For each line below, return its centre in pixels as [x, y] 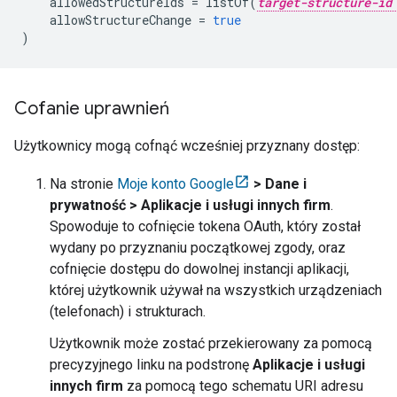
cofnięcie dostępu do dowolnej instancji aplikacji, [199, 269]
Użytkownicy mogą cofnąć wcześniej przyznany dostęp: [187, 146]
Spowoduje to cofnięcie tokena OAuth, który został [205, 227]
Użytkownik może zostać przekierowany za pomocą [211, 344]
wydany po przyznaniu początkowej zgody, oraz [198, 248]
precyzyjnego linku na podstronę [151, 365]
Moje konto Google [175, 184]
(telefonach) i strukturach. [128, 312]
